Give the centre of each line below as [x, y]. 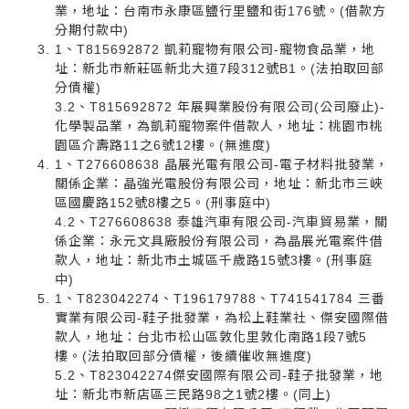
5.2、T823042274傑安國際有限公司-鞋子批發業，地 [219, 375]
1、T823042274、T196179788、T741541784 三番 [220, 298]
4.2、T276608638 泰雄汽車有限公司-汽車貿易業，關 [221, 221]
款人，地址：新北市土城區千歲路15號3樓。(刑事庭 [214, 260]
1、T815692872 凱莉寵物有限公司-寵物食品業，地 [215, 49]
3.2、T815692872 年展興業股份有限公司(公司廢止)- [220, 106]
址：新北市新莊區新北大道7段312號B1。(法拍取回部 [220, 68]
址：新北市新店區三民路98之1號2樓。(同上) [193, 394]
